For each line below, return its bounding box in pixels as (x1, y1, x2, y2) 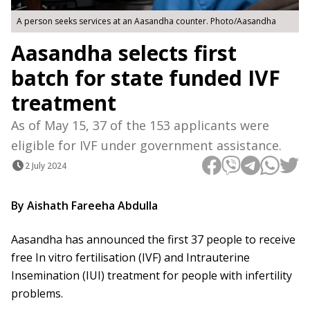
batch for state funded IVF (11, 64, 280, 93)
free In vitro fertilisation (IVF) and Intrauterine (11, 250, 250, 266)
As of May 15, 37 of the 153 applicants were (11, 117, 269, 134)
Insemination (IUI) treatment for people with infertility (11, 268, 292, 284)
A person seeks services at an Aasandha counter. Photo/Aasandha (17, 15, 276, 28)
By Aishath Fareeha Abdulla (27, 198, 158, 214)
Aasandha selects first (11, 39, 237, 68)
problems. (11, 286, 63, 302)
